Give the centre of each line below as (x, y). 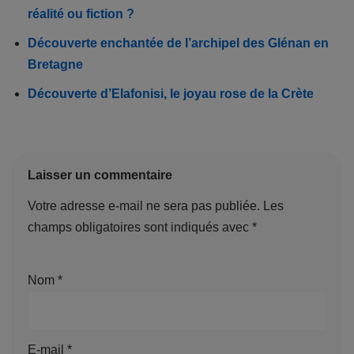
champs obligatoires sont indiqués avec (140, 227)
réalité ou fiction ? (81, 13)
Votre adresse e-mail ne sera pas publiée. (144, 205)
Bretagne (55, 64)
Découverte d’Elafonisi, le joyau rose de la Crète (171, 93)
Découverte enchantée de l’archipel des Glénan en (178, 43)
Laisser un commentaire (100, 175)
